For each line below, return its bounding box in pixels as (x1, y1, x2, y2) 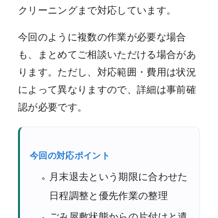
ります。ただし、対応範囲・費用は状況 (18, 66, 197, 78)
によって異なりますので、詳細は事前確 (18, 84, 197, 95)
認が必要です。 (18, 101, 88, 113)
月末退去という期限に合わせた (49, 171, 188, 183)
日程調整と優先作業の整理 (49, 190, 168, 202)
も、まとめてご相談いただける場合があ (18, 49, 197, 60)
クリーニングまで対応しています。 (18, 4, 177, 16)
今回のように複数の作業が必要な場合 (18, 31, 186, 43)
